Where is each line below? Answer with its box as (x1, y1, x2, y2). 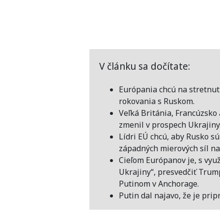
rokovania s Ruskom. (119, 95, 194, 107)
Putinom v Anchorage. (119, 178, 199, 189)
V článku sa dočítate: (99, 59, 190, 73)
